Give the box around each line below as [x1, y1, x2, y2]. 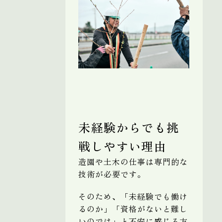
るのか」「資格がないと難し [78, 202, 188, 215]
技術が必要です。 [78, 167, 146, 180]
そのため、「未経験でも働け [78, 190, 188, 202]
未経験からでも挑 [78, 118, 179, 136]
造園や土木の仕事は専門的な [78, 155, 188, 167]
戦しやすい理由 [78, 137, 167, 155]
